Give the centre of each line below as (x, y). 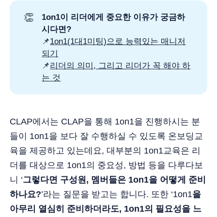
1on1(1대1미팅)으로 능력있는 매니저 (118, 42)
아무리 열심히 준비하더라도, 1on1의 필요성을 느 (106, 209)
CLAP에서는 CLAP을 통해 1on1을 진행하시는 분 (105, 121)
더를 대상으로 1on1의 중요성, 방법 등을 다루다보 (106, 165)
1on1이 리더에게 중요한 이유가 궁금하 (114, 17)
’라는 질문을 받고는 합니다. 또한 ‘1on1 (117, 194)
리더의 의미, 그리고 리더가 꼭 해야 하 (120, 66)
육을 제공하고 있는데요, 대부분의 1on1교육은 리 (105, 150)
